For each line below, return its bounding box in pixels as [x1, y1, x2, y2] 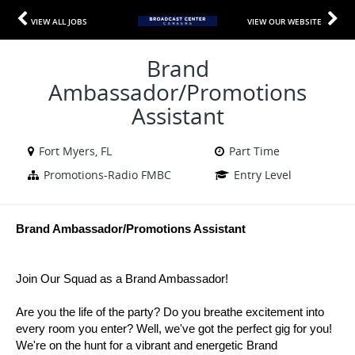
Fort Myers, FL [39, 143, 112, 158]
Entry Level [234, 167, 292, 182]
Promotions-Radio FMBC [44, 167, 171, 182]
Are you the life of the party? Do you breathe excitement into [16, 306, 324, 319]
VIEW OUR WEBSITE [247, 16, 322, 27]
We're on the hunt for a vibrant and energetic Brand [16, 339, 277, 352]
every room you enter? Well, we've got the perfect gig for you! [16, 323, 332, 335]
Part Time [229, 143, 280, 158]
